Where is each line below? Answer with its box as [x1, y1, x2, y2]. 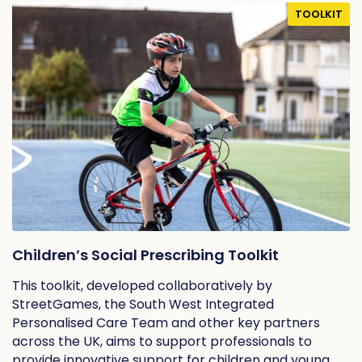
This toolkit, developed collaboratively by [12, 276, 272, 296]
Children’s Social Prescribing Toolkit [12, 245, 279, 266]
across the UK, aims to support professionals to [12, 332, 312, 351]
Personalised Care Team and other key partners [12, 314, 320, 333]
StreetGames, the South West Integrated [12, 295, 274, 314]
